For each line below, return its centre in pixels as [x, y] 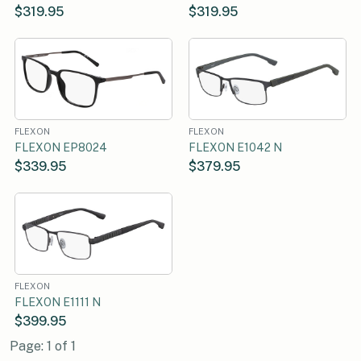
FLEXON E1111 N [58, 302]
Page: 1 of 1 [43, 346]
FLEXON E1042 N [235, 147]
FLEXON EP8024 [61, 147]
